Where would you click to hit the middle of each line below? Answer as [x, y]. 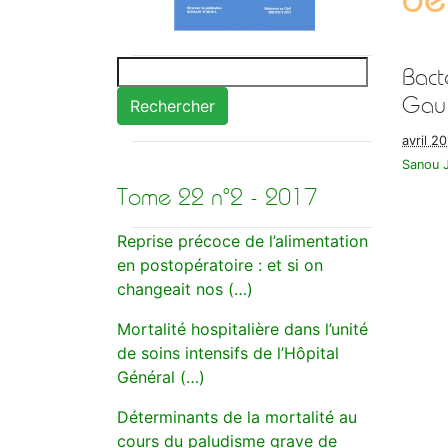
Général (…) [161, 377]
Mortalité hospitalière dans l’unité [242, 329]
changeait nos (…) [185, 289]
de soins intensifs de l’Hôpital [228, 353]
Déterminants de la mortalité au [237, 417]
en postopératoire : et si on [220, 265]
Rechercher [172, 106]
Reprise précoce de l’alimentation [242, 241]
